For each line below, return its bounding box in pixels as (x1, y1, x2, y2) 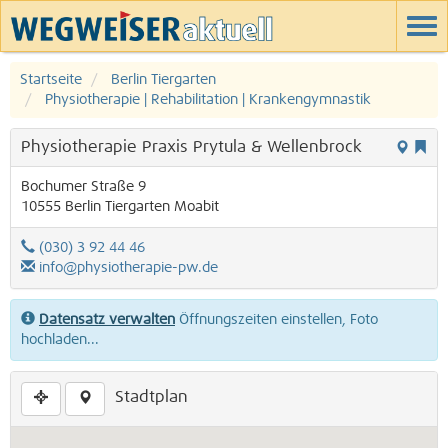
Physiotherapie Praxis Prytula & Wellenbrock (21, 139, 362, 155)
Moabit (170, 200, 219, 214)
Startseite (20, 73, 82, 87)
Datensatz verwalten (39, 313, 175, 327)
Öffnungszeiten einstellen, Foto (175, 313, 378, 327)
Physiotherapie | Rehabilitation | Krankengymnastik (45, 93, 371, 107)
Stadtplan (105, 389, 188, 405)
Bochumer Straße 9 (21, 180, 146, 194)
